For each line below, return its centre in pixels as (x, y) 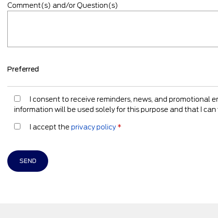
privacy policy (93, 127)
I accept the (50, 127)
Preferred (23, 69)
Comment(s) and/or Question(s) (63, 6)
